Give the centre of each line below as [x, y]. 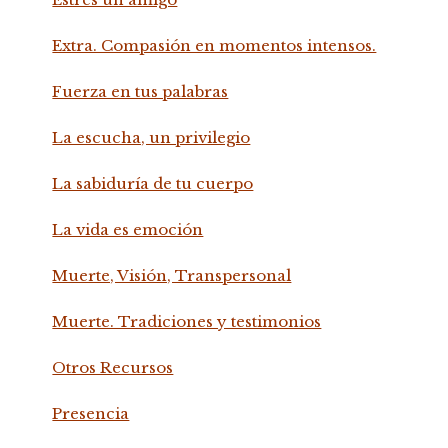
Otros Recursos [113, 368]
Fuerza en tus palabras [140, 92]
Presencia [91, 414]
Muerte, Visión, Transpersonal [172, 276]
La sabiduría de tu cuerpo [153, 184]
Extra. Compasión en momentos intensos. [214, 46]
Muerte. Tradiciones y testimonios [187, 322]
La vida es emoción [128, 230]
